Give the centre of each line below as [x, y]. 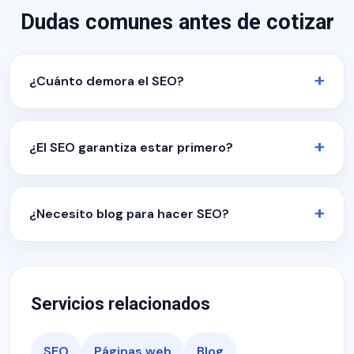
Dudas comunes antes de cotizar [177, 22]
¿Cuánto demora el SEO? [107, 81]
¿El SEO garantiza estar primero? [131, 147]
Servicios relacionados [121, 304]
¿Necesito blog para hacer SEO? [129, 214]
